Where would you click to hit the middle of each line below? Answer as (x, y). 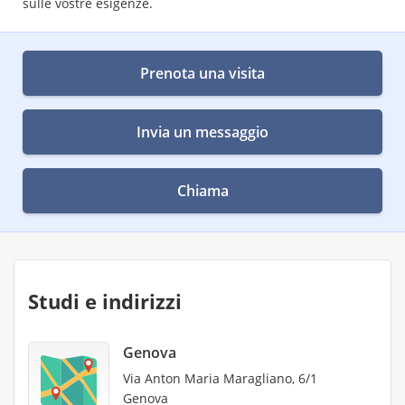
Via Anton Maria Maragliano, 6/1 (220, 378)
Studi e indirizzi (105, 301)
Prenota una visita (202, 73)
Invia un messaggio (202, 132)
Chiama (202, 191)
